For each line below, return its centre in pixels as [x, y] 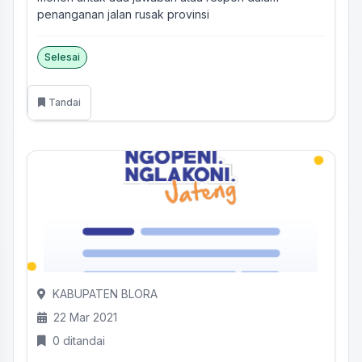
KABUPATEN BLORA [105, 294]
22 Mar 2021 [85, 317]
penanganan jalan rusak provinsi [123, 14]
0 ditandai [79, 341]
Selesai [62, 57]
